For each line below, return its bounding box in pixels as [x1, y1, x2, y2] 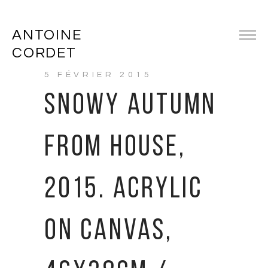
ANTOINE [12, 28, 82, 42]
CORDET [12, 45, 77, 60]
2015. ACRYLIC [44, 175, 203, 205]
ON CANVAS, [44, 217, 173, 247]
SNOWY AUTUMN [44, 91, 217, 121]
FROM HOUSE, [44, 133, 186, 163]
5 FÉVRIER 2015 [44, 71, 153, 79]
